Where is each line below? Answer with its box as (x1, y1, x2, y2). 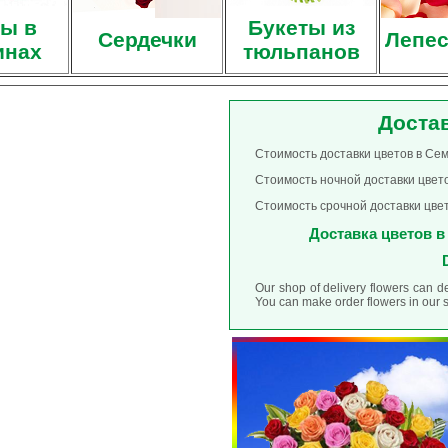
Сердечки (97, 28, 197, 51)
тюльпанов (242, 40, 360, 63)
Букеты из (247, 16, 355, 39)
